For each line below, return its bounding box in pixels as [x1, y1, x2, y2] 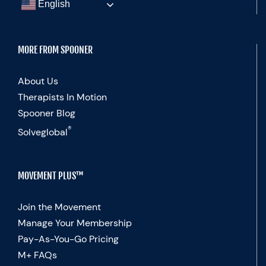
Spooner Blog [18, 107, 75, 120]
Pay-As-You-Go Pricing [18, 233, 119, 246]
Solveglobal [18, 126, 68, 139]
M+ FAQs [18, 249, 57, 262]
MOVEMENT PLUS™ [18, 170, 83, 182]
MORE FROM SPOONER [18, 44, 93, 56]
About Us [18, 75, 58, 88]
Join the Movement [18, 201, 101, 214]
